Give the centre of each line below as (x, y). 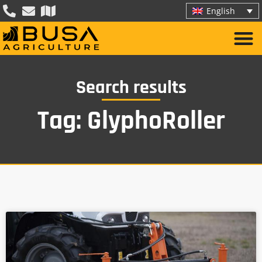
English (220, 11)
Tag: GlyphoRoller (131, 121)
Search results (131, 87)
